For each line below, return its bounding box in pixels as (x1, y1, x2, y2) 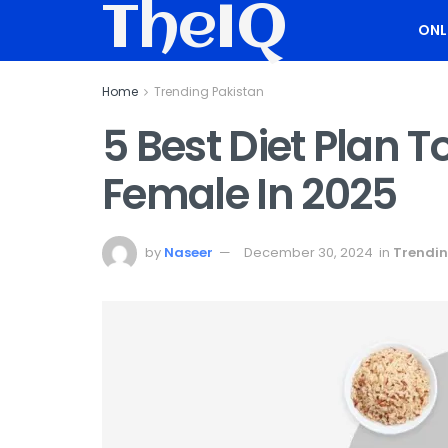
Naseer (164, 242, 213, 262)
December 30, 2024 (244, 242, 373, 262)
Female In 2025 (102, 165, 397, 224)
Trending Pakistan (154, 83, 264, 100)
